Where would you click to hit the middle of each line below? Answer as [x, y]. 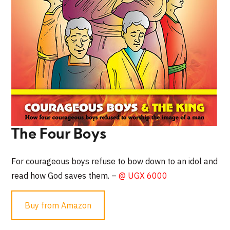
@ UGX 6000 [143, 176]
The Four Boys [59, 135]
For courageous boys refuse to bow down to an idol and [115, 161]
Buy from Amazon [58, 206]
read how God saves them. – [65, 176]
